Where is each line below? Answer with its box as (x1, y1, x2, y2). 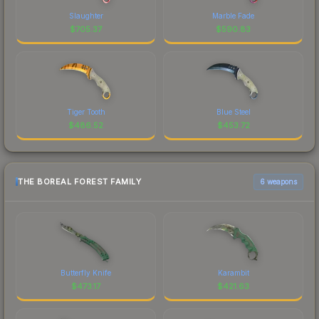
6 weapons (260, 177, 297, 186)
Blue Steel (216, 107, 251, 116)
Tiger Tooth (66, 107, 105, 116)
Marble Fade (212, 11, 254, 20)
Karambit (217, 268, 249, 277)
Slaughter (68, 11, 103, 20)
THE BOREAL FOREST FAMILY (18, 177, 141, 187)
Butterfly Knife (61, 268, 111, 277)
